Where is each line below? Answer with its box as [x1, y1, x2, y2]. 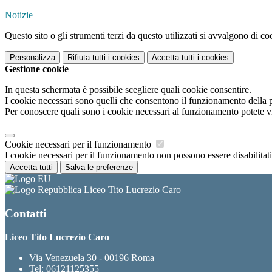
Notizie [5, 10, 33, 21]
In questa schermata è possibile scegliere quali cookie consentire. [5, 84, 251, 95]
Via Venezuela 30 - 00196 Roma [29, 252, 154, 263]
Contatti [5, 206, 46, 220]
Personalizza [10, 53, 55, 63]
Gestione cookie [5, 64, 69, 75]
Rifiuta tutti [67, 53, 106, 63]
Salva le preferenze [65, 163, 133, 172]
